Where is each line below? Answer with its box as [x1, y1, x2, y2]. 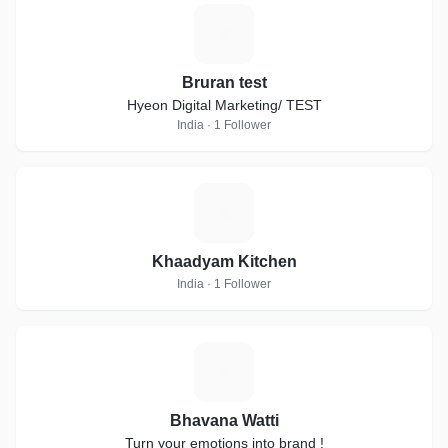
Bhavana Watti [169, 412, 279, 429]
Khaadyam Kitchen [151, 253, 297, 270]
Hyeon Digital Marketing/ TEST [126, 97, 322, 113]
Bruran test [181, 74, 267, 91]
